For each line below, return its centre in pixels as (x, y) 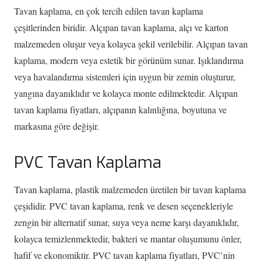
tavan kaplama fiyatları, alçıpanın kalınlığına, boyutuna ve (120, 110)
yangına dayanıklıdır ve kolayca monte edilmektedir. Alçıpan (126, 93)
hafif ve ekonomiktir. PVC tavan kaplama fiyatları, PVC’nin (124, 255)
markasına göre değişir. (57, 126)
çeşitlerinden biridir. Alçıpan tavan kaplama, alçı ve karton (121, 28)
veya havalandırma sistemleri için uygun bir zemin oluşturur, (125, 77)
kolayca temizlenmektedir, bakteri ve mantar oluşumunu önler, (128, 239)
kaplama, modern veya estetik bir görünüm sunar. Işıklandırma (129, 60)
